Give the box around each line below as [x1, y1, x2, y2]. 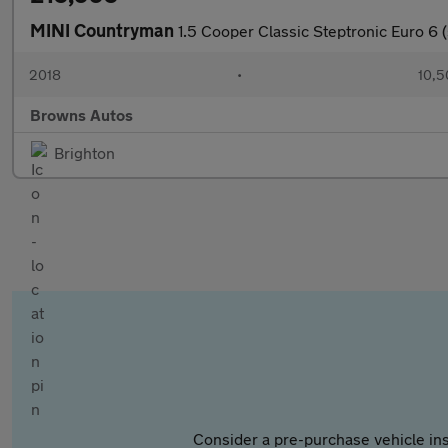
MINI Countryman [30, 19, 178, 41]
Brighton [54, 143, 115, 162]
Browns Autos [30, 105, 133, 124]
